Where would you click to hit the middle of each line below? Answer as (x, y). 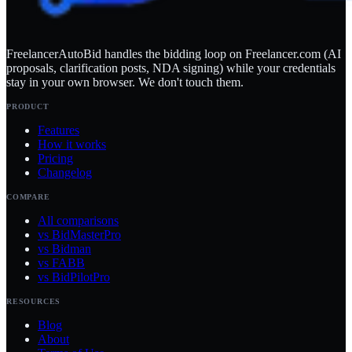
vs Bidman (64, 249)
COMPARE (28, 197)
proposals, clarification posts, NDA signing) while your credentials (171, 68)
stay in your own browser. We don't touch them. (125, 82)
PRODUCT (28, 107)
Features (59, 130)
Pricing (55, 159)
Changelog (65, 173)
